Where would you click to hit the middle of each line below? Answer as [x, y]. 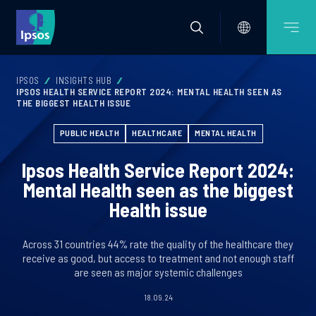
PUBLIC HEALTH [89, 133]
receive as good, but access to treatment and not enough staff [158, 258]
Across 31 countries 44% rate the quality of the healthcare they [158, 244]
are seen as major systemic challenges [158, 272]
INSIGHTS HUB [84, 80]
